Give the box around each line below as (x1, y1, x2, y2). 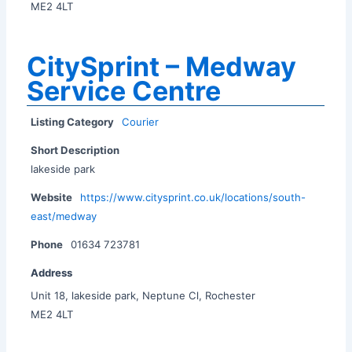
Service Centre (27, 74, 222, 107)
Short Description (31, 143, 120, 156)
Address (31, 266, 73, 279)
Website (31, 190, 73, 203)
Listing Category (31, 115, 115, 128)
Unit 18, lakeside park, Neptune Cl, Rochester (31, 288, 256, 302)
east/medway (31, 209, 97, 222)
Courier (122, 115, 159, 128)
